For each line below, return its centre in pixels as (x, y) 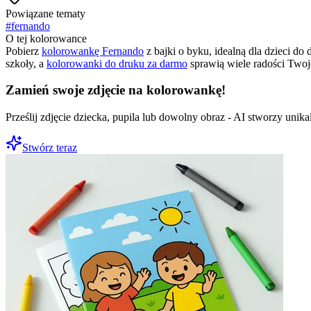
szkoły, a (26, 63)
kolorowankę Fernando (93, 51)
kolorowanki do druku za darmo (117, 63)
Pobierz (24, 51)
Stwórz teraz (50, 148)
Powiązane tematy (45, 13)
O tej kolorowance (46, 38)
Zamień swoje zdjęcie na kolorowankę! (116, 90)
